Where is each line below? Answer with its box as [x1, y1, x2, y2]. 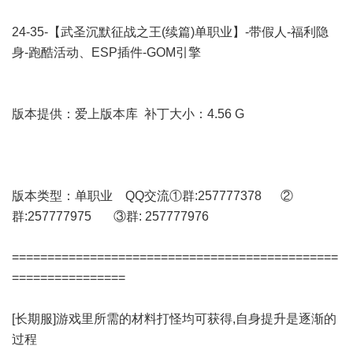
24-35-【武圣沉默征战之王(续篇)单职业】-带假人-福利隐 [12, 25, 329, 39]
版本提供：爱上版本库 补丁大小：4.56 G [12, 107, 244, 121]
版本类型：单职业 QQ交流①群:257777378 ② [12, 189, 293, 203]
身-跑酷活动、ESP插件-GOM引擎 [12, 46, 201, 59]
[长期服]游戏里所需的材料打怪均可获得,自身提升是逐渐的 [12, 312, 336, 325]
